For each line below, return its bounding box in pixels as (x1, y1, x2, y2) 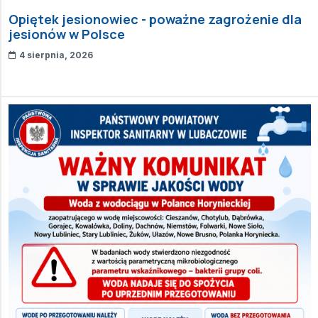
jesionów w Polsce (9, 25, 125, 43)
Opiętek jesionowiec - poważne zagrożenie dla (9, 10, 302, 28)
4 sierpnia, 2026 (19, 49, 93, 60)
